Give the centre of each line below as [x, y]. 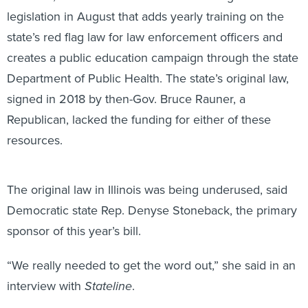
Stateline [108, 286]
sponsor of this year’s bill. [74, 230]
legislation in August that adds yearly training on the [145, 16]
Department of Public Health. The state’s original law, [148, 78]
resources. [35, 140]
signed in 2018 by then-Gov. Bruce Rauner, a [126, 98]
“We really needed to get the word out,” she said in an [151, 265]
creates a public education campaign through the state [153, 57]
